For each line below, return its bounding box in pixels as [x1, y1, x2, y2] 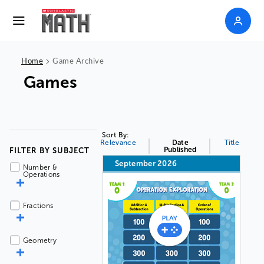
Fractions [22, 202, 54, 210]
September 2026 [115, 159, 177, 168]
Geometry [22, 236, 57, 245]
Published [163, 146, 197, 154]
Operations [22, 170, 60, 179]
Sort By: [102, 131, 130, 139]
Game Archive [52, 55, 104, 65]
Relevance [100, 138, 136, 147]
